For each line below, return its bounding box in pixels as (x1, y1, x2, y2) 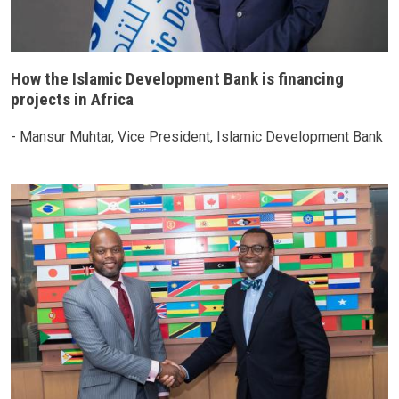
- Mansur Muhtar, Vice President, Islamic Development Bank (11, 128, 383, 146)
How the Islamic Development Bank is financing (11, 68, 344, 89)
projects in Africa (11, 88, 134, 110)
